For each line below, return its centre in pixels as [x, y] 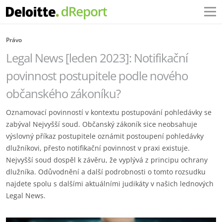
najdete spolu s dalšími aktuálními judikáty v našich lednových [110, 184]
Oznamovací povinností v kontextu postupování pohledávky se [109, 112]
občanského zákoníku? [64, 93]
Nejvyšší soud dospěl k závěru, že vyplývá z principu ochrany [107, 160]
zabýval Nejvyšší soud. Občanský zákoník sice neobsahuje [102, 124]
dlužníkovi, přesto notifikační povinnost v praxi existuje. [98, 148]
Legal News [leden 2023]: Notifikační [97, 58]
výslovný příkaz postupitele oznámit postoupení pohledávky [105, 136]
